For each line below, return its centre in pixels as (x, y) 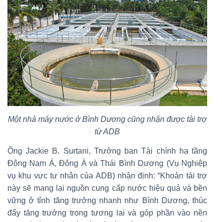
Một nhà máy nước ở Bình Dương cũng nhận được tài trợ (107, 119)
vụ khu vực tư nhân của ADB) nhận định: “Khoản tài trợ (107, 175)
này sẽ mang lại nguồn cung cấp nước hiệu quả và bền (107, 188)
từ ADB (107, 131)
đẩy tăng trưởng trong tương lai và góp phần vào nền (107, 213)
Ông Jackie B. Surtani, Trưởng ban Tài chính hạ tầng (107, 151)
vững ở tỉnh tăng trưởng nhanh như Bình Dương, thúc (107, 200)
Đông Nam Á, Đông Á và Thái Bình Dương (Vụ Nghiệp (107, 163)
